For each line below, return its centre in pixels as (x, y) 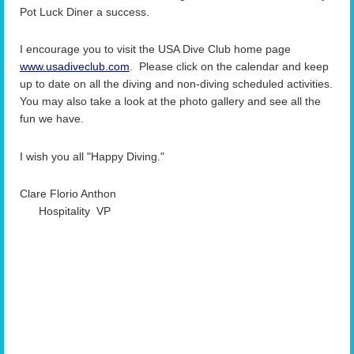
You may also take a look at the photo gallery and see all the (170, 102)
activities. (310, 84)
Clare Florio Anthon (175, 194)
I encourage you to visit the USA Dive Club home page (155, 49)
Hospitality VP (176, 211)
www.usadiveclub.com (75, 67)
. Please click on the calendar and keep (229, 67)
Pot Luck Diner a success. (85, 11)
